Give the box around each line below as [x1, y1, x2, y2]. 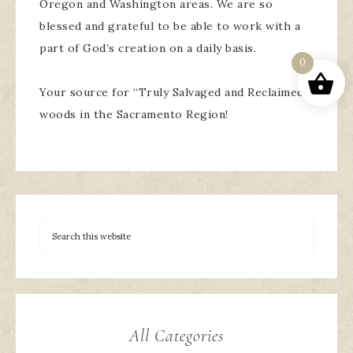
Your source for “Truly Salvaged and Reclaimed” [39, 85, 309, 100]
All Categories [128, 325, 225, 347]
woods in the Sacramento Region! [39, 107, 229, 122]
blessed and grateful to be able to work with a [39, 19, 300, 34]
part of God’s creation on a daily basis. [39, 41, 256, 56]
